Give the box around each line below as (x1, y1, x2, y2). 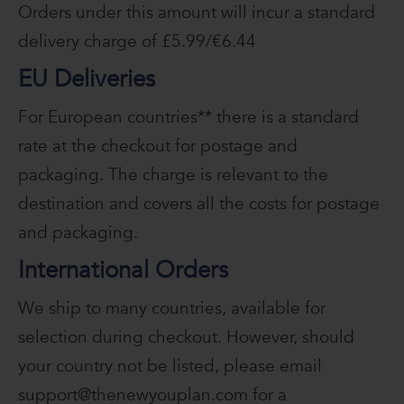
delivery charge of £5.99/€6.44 (18, 30, 256, 54)
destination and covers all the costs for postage (18, 192, 380, 216)
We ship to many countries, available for (18, 297, 326, 321)
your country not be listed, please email (18, 354, 322, 379)
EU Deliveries (18, 63, 155, 96)
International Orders (18, 254, 228, 287)
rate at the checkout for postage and (18, 134, 298, 159)
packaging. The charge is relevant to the (18, 163, 328, 188)
